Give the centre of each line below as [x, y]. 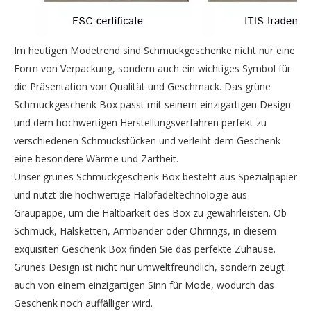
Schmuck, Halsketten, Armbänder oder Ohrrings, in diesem [145, 231]
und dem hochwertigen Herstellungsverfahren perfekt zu [140, 123]
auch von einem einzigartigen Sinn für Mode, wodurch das [144, 285]
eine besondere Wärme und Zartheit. [96, 159]
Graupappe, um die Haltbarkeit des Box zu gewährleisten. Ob [150, 213]
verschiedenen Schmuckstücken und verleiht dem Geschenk [147, 141]
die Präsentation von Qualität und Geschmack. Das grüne [142, 86]
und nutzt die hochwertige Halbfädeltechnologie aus [131, 195]
